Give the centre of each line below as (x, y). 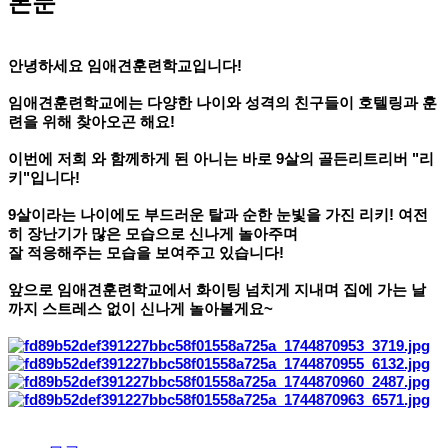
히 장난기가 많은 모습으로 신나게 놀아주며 (155, 234)
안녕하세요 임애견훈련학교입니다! (125, 66)
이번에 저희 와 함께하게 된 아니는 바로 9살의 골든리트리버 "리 (221, 159)
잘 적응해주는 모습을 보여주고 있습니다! (146, 253)
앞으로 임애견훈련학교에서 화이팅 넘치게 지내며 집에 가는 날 (217, 290)
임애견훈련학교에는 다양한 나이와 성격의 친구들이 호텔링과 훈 (222, 103)
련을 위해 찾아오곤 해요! (91, 122)
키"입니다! (44, 178)
